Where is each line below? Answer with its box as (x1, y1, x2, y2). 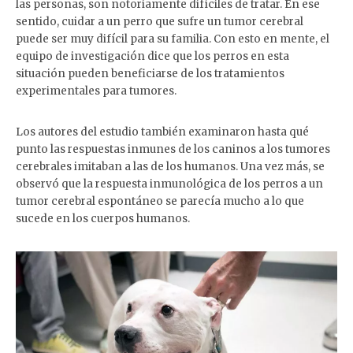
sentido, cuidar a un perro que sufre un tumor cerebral (16, 14, 303, 28)
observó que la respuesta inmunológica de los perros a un (16, 176, 323, 191)
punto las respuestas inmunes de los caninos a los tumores (16, 142, 330, 156)
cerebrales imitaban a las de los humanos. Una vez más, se (16, 159, 325, 173)
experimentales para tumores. (16, 84, 176, 98)
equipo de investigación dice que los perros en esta (16, 49, 289, 63)
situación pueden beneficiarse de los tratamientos (16, 66, 284, 80)
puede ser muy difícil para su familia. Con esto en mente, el (16, 32, 329, 46)
